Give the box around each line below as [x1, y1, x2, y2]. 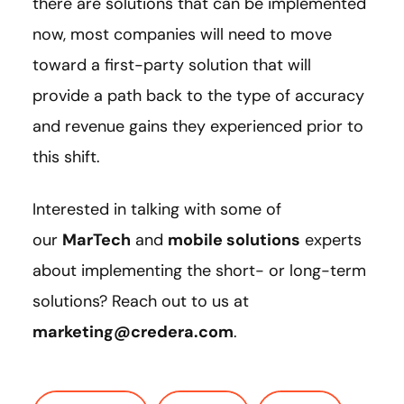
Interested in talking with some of [32, 197, 281, 220]
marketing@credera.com [32, 320, 234, 343]
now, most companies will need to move [32, 23, 332, 45]
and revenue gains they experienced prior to [32, 115, 363, 137]
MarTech [62, 228, 131, 251]
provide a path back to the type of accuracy [32, 84, 364, 106]
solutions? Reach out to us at [32, 289, 249, 312]
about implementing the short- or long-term [32, 259, 366, 281]
